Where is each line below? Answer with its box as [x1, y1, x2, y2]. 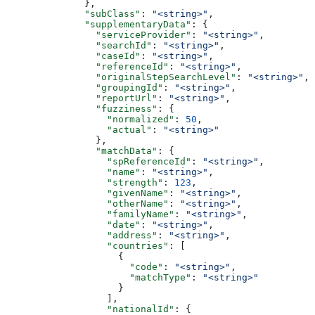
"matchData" [6, 145, 157, 156]
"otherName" [6, 198, 169, 209]
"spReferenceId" [6, 155, 191, 167]
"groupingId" [6, 82, 163, 93]
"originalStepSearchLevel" [6, 71, 236, 82]
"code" [6, 261, 163, 272]
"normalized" [6, 113, 174, 124]
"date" [6, 219, 141, 230]
